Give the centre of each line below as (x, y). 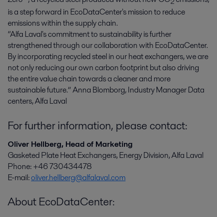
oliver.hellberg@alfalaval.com (78, 177)
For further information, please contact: (98, 125)
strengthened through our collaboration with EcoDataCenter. (108, 46)
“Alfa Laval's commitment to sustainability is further (90, 34)
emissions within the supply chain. (63, 23)
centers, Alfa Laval (37, 101)
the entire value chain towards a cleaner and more (89, 79)
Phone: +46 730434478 (50, 166)
